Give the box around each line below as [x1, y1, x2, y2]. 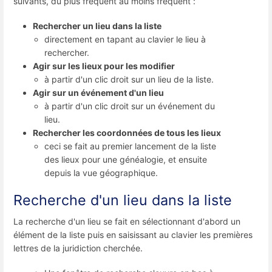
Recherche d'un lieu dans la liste [13, 191, 232, 209]
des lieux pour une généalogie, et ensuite [44, 154, 208, 165]
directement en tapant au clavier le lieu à [44, 34, 206, 45]
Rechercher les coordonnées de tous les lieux [33, 127, 221, 138]
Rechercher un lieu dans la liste [33, 21, 161, 32]
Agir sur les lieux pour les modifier [33, 61, 175, 72]
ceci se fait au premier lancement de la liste [44, 141, 217, 152]
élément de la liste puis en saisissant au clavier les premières [13, 229, 253, 240]
